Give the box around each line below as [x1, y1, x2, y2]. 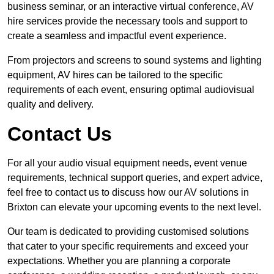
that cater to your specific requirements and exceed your [7, 241, 248, 252]
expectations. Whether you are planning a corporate [7, 256, 231, 267]
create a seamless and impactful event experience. [7, 31, 226, 42]
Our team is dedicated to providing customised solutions [7, 226, 249, 237]
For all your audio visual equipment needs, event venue [7, 158, 247, 169]
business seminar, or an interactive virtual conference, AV [7, 1, 254, 12]
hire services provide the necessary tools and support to [7, 16, 248, 27]
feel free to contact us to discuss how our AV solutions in [7, 187, 249, 198]
